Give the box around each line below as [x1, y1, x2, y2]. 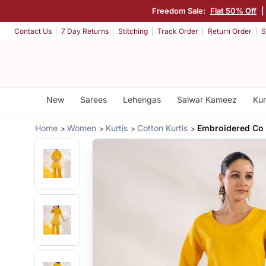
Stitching [118, 27, 148, 36]
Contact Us [14, 27, 52, 36]
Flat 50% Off [210, 5, 256, 15]
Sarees [80, 94, 107, 104]
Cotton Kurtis [137, 122, 188, 133]
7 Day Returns [61, 27, 109, 36]
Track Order [157, 27, 198, 36]
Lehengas [122, 94, 161, 104]
